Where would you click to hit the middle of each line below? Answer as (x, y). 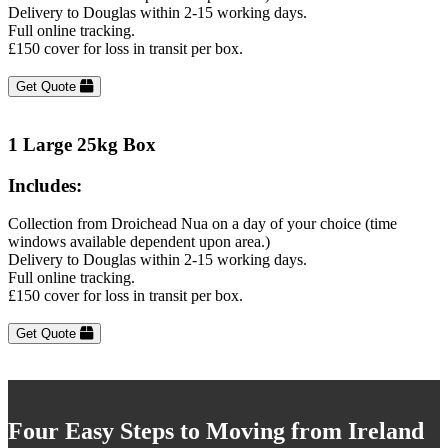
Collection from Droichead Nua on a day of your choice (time (202, 224)
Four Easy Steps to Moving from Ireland (216, 431)
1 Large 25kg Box (82, 144)
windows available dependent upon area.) (139, 242)
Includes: (45, 185)
